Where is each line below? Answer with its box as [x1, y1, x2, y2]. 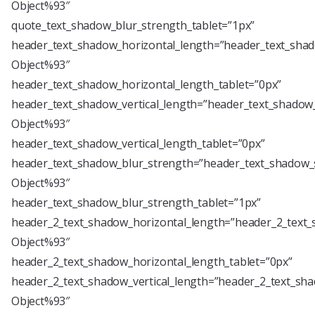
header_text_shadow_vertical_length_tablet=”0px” [11, 135, 265, 151]
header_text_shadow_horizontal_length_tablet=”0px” [11, 76, 282, 92]
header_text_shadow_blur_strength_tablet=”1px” [11, 194, 261, 210]
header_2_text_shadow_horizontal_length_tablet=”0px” [11, 253, 292, 269]
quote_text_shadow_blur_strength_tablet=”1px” [11, 17, 255, 33]
